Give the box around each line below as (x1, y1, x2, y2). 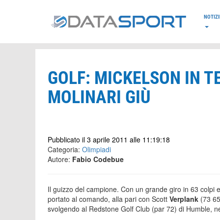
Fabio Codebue (72, 154, 124, 164)
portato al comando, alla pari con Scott (48, 194, 169, 204)
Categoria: (48, 144, 82, 154)
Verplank (169, 194, 198, 204)
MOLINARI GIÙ (48, 87, 151, 108)
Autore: (48, 154, 72, 164)
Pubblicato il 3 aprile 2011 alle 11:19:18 (48, 135, 170, 144)
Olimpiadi (82, 144, 111, 154)
